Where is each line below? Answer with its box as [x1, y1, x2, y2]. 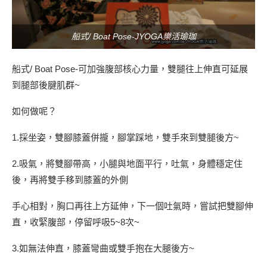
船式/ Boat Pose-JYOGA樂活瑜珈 [71, 31, 196, 41]
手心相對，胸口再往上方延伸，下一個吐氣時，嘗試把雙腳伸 [12, 200, 253, 211]
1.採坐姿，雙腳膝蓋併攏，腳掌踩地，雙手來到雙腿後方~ [12, 132, 239, 142]
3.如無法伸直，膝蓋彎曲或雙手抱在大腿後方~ [12, 243, 194, 253]
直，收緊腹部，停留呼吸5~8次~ [12, 216, 139, 227]
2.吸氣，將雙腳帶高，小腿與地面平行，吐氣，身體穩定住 [12, 158, 243, 169]
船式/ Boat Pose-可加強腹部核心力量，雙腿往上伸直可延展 [12, 63, 248, 74]
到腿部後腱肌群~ [12, 79, 80, 90]
